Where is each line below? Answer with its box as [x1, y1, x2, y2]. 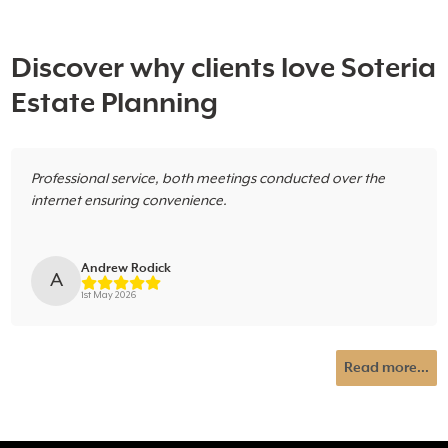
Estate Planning [11, 87, 219, 120]
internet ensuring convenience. [31, 193, 228, 210]
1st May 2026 [81, 289, 138, 301]
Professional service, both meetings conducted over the [31, 171, 386, 188]
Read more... [343, 360, 429, 377]
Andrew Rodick [81, 261, 172, 276]
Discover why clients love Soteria [11, 52, 437, 85]
